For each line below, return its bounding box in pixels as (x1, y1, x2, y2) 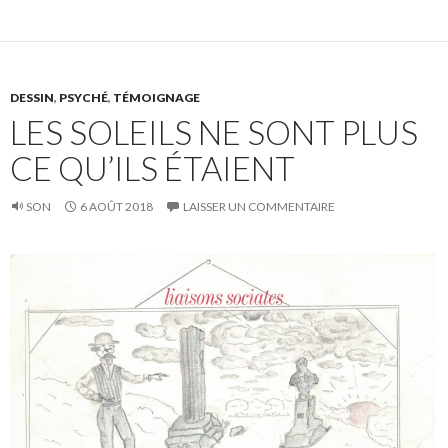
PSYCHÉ (59, 89, 108, 105)
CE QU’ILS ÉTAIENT (10, 147, 295, 188)
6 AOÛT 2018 (80, 198, 153, 214)
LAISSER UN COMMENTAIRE (183, 198, 335, 214)
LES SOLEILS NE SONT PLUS (10, 111, 418, 152)
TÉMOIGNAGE (113, 89, 200, 105)
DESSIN (10, 89, 54, 105)
